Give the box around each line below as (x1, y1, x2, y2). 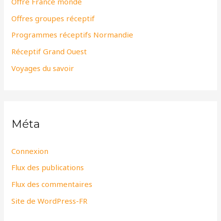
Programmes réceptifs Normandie (11, 30, 134, 40)
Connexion (11, 146, 49, 156)
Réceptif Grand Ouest (11, 46, 87, 57)
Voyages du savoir (11, 63, 74, 73)
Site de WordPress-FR (11, 195, 88, 206)
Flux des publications (11, 162, 84, 173)
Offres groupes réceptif (11, 13, 95, 23)
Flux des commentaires (11, 179, 93, 189)
